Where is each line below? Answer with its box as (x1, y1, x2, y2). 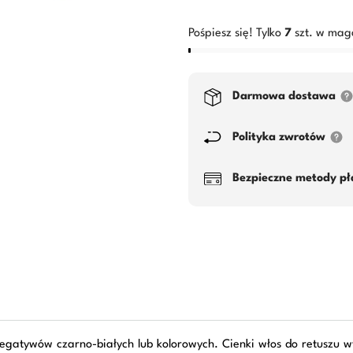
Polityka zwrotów (232, 132, 329, 144)
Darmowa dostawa (232, 91, 339, 103)
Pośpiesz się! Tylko (188, 28, 284, 40)
